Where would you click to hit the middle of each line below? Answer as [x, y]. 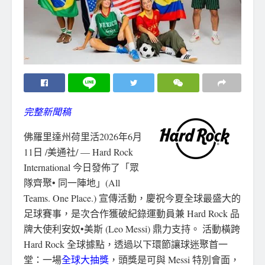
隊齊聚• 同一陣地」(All [72, 182]
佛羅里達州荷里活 [62, 136]
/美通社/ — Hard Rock [88, 151]
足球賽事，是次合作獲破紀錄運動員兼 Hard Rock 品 [132, 213]
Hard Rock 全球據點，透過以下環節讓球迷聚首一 [126, 244]
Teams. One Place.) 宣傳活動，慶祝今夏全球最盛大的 [132, 198]
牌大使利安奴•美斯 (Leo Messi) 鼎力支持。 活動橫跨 [132, 228]
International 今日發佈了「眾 [81, 167]
